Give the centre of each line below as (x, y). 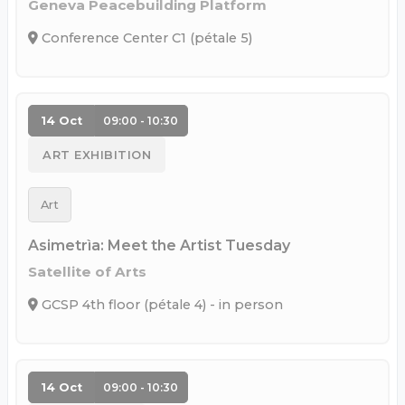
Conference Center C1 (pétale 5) (145, 38)
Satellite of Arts (87, 271)
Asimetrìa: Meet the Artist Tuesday (159, 245)
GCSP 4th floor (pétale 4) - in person (160, 304)
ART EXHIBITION (97, 155)
